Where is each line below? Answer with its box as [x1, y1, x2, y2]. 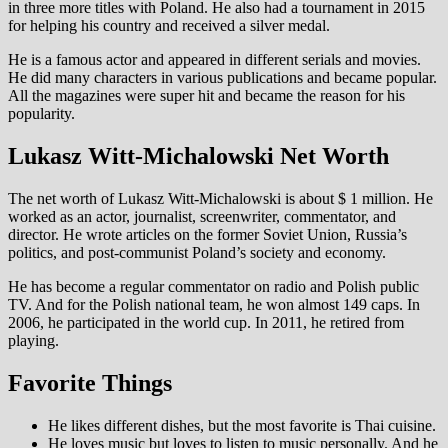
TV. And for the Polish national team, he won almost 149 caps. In [8, 296, 420, 314]
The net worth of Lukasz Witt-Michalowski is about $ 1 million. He [8, 190, 433, 208]
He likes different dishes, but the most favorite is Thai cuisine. [48, 417, 436, 435]
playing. [8, 332, 59, 350]
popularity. [8, 105, 75, 123]
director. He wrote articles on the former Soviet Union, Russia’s [8, 226, 407, 244]
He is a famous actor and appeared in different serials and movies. [8, 51, 421, 69]
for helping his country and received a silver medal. [8, 17, 330, 35]
